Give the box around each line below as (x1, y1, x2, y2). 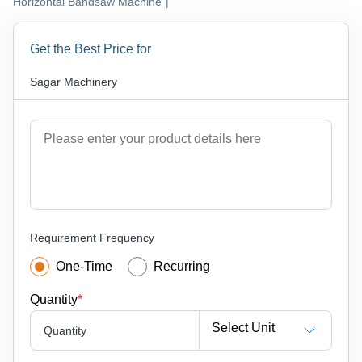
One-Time (56, 259, 112, 273)
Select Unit (211, 321, 275, 335)
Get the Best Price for (30, 41, 151, 56)
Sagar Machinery (30, 74, 117, 88)
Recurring (154, 259, 211, 273)
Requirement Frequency (30, 230, 154, 244)
